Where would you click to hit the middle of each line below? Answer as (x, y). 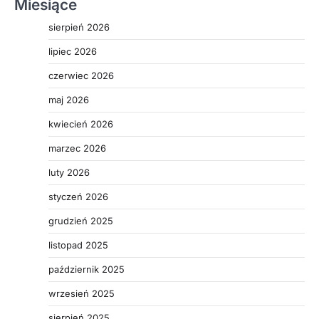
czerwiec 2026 (81, 75)
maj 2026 (69, 99)
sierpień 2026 (79, 27)
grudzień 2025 (81, 220)
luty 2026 (69, 172)
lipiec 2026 (73, 51)
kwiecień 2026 (81, 124)
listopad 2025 (78, 245)
